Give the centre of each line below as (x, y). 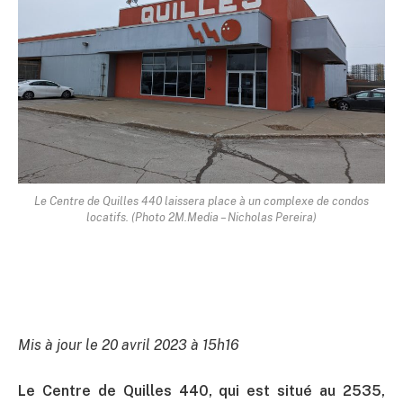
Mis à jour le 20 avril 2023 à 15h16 (129, 345)
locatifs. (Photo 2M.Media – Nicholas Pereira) (201, 217)
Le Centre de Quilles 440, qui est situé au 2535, (201, 391)
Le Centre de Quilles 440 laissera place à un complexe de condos (201, 201)
